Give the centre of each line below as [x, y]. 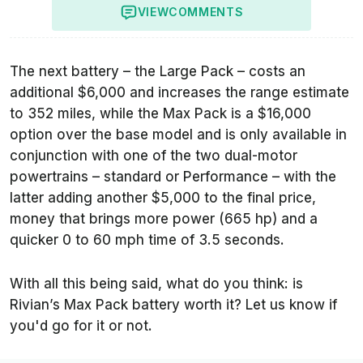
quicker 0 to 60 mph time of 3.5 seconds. [147, 239]
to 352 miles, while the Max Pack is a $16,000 [160, 113]
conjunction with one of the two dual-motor [154, 155]
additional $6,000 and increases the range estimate [179, 92]
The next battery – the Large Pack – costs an [158, 71]
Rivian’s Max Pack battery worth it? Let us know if [173, 304]
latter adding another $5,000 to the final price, [163, 197]
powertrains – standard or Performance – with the [173, 176]
